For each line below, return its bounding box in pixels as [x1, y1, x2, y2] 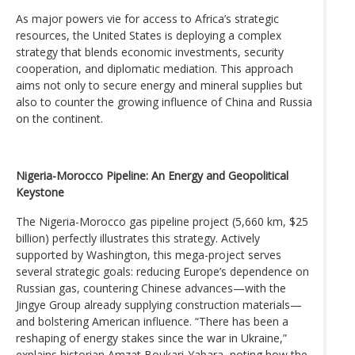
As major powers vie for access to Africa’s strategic [16, 10, 279, 26]
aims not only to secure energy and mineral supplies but [16, 77, 303, 93]
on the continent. [16, 110, 103, 126]
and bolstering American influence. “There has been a [16, 313, 288, 329]
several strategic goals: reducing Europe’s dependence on [16, 263, 309, 279]
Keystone [16, 184, 64, 200]
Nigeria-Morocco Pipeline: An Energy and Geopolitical [16, 167, 288, 183]
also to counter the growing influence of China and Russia [16, 94, 312, 109]
